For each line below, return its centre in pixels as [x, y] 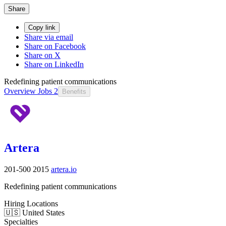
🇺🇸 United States [34, 212]
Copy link [42, 27]
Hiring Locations [31, 203]
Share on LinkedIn [54, 64]
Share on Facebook [55, 46]
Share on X [42, 55]
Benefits [74, 91]
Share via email [49, 37]
